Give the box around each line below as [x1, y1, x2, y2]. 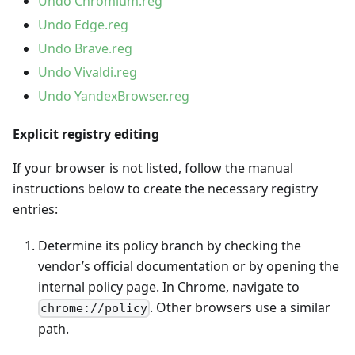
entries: [13, 200, 58, 219]
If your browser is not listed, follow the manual [13, 159, 293, 177]
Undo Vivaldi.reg [38, 63, 137, 82]
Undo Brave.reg [38, 40, 132, 58]
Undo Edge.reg [38, 16, 128, 34]
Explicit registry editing [13, 125, 159, 143]
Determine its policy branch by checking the [38, 237, 301, 255]
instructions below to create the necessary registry [13, 180, 318, 198]
